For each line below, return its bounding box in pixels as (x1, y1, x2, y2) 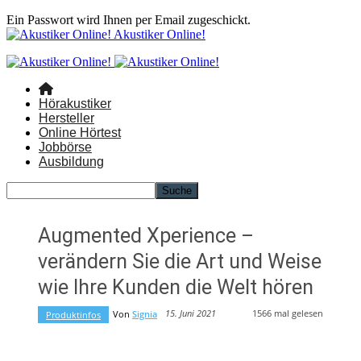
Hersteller (39, 111, 94, 125)
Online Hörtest (39, 126, 121, 139)
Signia (132, 308, 157, 320)
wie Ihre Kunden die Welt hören (38, 276, 313, 299)
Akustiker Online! (114, 27, 205, 41)
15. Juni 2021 (165, 307, 216, 320)
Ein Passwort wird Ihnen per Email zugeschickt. (6, 13, 251, 27)
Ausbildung (39, 155, 104, 168)
